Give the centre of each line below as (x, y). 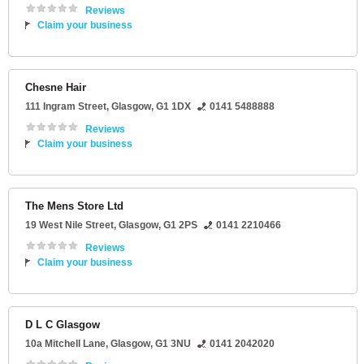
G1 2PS (180, 225)
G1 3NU (173, 344)
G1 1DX (173, 107)
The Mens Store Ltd (74, 206)
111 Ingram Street (66, 107)
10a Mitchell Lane (65, 344)
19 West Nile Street (69, 225)
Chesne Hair (56, 88)
